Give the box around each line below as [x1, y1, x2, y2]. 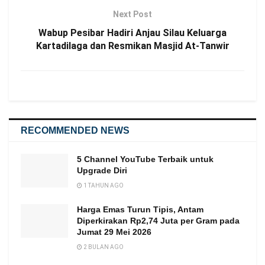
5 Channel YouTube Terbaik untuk [77, 154, 214, 164]
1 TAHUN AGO [82, 182, 124, 189]
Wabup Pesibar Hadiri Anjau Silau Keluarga [38, 27, 227, 38]
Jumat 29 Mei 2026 [77, 227, 151, 237]
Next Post [113, 9, 152, 19]
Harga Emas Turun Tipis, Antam [77, 204, 203, 214]
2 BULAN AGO [82, 243, 124, 250]
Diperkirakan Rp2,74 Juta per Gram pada [77, 215, 240, 225]
